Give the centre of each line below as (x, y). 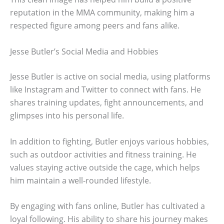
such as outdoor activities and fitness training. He (103, 154)
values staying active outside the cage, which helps (105, 167)
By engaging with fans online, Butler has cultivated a (107, 206)
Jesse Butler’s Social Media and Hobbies (84, 52)
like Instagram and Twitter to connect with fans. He (105, 90)
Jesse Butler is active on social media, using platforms (110, 77)
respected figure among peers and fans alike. (95, 26)
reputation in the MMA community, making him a (102, 13)
